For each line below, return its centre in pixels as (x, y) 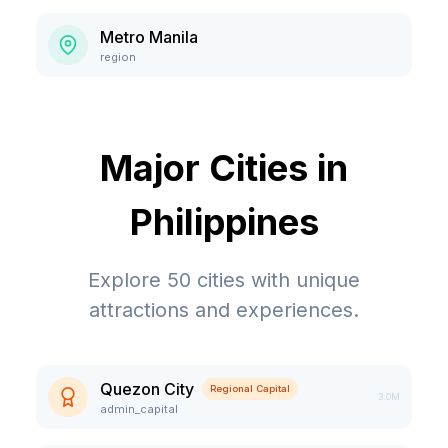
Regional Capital (250, 388)
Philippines (224, 222)
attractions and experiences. (224, 310)
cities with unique (275, 280)
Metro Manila (149, 37)
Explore (127, 280)
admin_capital (139, 409)
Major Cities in (224, 168)
